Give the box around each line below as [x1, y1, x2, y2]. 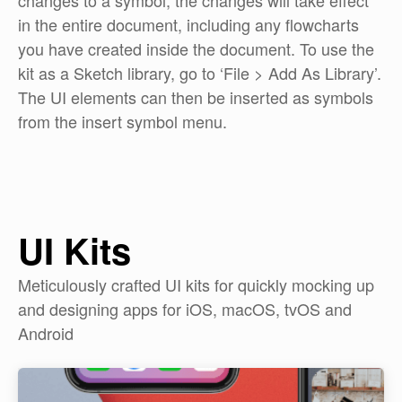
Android [18, 321, 74, 345]
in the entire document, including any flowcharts [18, 13, 359, 36]
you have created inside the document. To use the [18, 37, 374, 60]
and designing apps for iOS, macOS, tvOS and [18, 297, 352, 320]
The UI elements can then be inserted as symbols [18, 85, 373, 109]
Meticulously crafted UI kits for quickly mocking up [18, 273, 374, 296]
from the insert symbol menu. [18, 109, 227, 133]
